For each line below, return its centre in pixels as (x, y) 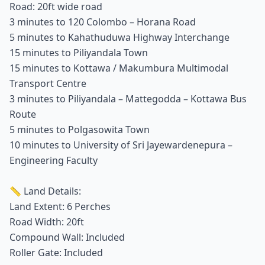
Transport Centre (48, 83)
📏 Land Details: (45, 191)
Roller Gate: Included (56, 252)
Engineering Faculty (54, 160)
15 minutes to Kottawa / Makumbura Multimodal (119, 68)
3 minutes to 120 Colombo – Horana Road (103, 22)
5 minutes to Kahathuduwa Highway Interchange (119, 37)
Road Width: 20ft (47, 222)
